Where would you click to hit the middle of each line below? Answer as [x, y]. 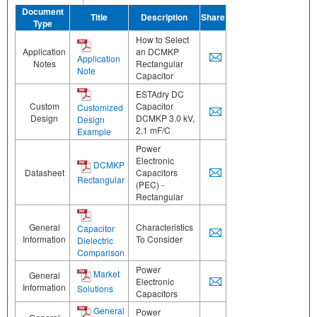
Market [105, 274]
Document [42, 12]
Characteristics [165, 227]
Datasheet [44, 173]
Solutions [95, 289]
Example [94, 132]
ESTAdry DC [160, 94]
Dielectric [95, 241]
